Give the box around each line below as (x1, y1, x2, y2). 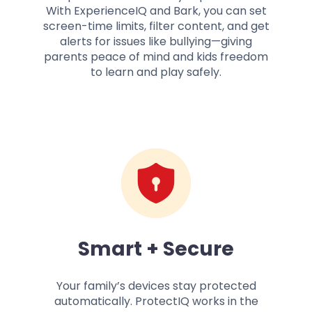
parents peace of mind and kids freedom (44, 49, 268, 65)
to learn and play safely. (91, 64, 221, 81)
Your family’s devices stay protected (56, 278, 256, 295)
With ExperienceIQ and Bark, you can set (45, 3, 267, 19)
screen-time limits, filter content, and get (42, 18, 270, 35)
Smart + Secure (78, 235, 234, 263)
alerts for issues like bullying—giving (60, 33, 252, 50)
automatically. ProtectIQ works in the (54, 293, 258, 310)
